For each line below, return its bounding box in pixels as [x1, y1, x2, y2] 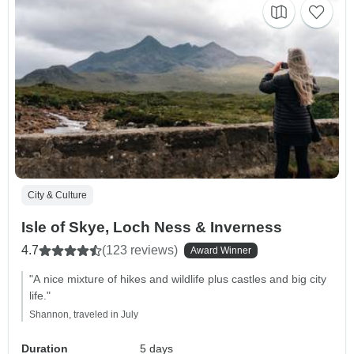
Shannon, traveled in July [29, 308, 138, 320]
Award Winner [190, 244, 251, 256]
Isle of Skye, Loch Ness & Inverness [21, 218, 282, 235]
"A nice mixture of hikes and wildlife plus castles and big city [29, 272, 326, 285]
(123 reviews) [102, 243, 178, 257]
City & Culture [28, 189, 87, 201]
